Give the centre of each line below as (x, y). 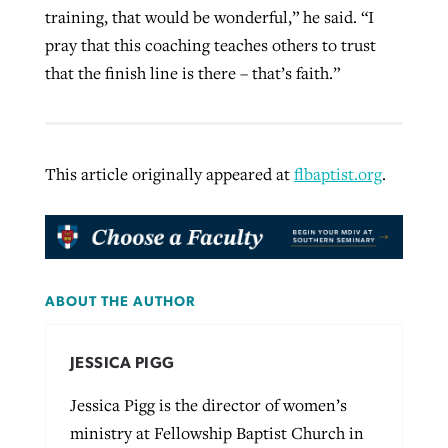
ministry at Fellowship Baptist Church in (216, 432)
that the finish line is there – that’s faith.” (192, 72)
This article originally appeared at (169, 174)
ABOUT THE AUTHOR (119, 302)
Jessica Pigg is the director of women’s (208, 404)
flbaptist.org (337, 174)
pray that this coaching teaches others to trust (210, 44)
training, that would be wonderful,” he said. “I (209, 16)
